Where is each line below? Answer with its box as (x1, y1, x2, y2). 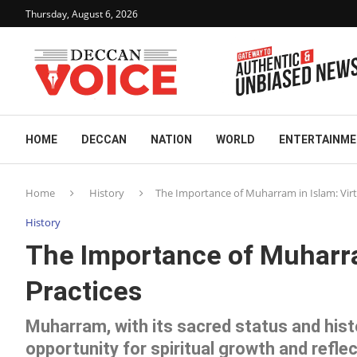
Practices (25, 275, 142, 307)
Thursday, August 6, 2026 (25, 6, 138, 21)
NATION (151, 133, 192, 146)
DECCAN (81, 133, 127, 146)
